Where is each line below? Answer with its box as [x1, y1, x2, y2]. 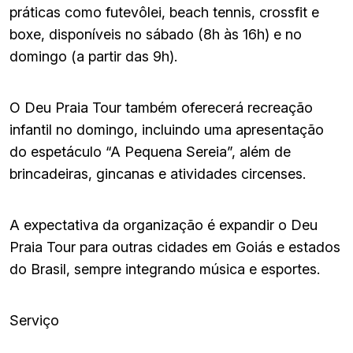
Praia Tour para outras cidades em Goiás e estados [9, 238, 340, 255]
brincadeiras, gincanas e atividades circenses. [9, 165, 306, 182]
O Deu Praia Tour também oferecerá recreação [9, 98, 313, 116]
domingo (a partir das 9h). [9, 47, 177, 65]
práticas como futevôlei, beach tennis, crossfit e [9, 3, 319, 20]
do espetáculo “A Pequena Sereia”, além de [9, 143, 291, 160]
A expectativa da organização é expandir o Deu [9, 216, 318, 233]
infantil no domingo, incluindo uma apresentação [9, 121, 324, 138]
